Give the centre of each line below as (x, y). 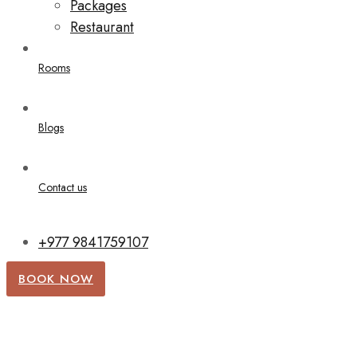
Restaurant (102, 27)
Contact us (63, 187)
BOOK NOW (56, 279)
